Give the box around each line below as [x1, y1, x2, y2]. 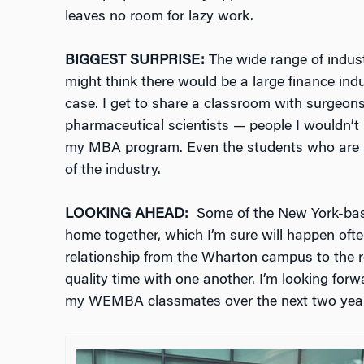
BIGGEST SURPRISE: [64, 53, 209, 68]
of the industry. [64, 162, 161, 178]
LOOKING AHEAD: [64, 206, 193, 222]
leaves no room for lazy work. [64, 9, 253, 24]
